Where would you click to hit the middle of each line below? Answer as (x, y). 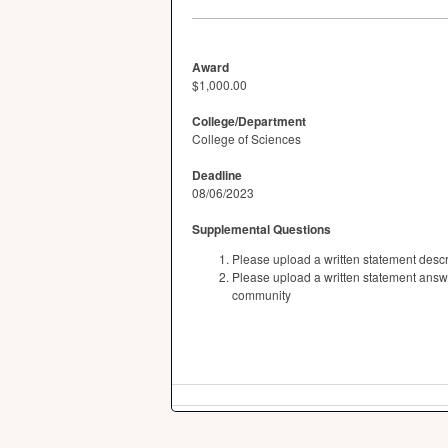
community (261, 294)
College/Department (249, 121)
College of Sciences (246, 138)
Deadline (217, 175)
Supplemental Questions (261, 229)
